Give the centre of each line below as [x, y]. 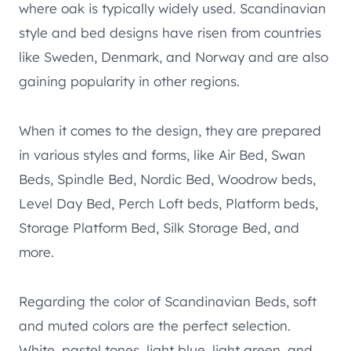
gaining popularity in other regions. [129, 81]
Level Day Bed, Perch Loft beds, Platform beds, [168, 203]
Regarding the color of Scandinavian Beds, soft [168, 301]
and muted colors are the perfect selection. [155, 325]
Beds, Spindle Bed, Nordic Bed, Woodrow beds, [167, 179]
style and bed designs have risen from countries [170, 32]
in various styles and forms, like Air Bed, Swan [162, 154]
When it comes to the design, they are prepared [170, 130]
